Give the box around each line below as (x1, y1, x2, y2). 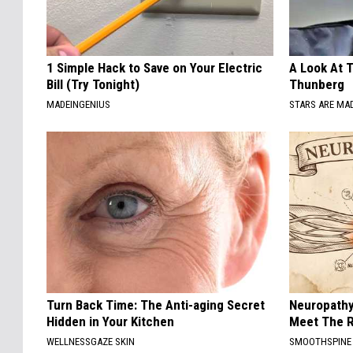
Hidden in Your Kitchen (46, 314, 174, 330)
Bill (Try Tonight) (46, 76, 139, 93)
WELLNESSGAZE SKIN (46, 336, 135, 348)
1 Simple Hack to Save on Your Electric (46, 60, 262, 76)
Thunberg (289, 76, 345, 93)
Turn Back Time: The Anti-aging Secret (46, 297, 265, 314)
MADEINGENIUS (46, 98, 110, 111)
